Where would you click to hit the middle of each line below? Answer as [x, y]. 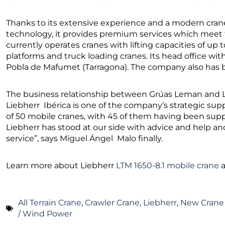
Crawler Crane [112, 202]
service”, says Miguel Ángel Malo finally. [84, 138]
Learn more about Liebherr [61, 165]
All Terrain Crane [50, 202]
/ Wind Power [45, 213]
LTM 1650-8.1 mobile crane [167, 165]
